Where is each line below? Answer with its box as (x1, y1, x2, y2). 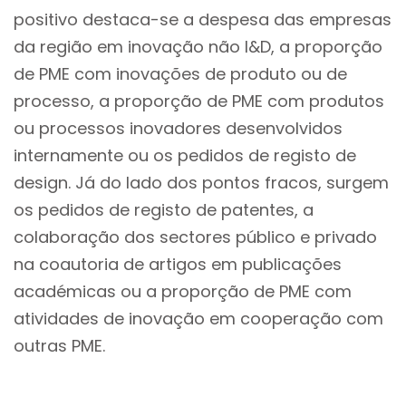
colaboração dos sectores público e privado (14, 226, 377, 248)
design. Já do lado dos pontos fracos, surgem (14, 171, 389, 194)
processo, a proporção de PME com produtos (14, 90, 384, 112)
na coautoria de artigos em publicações (14, 253, 342, 275)
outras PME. (14, 334, 105, 357)
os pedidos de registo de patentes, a (14, 198, 314, 221)
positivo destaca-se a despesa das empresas (14, 8, 391, 31)
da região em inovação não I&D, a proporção (14, 35, 382, 58)
